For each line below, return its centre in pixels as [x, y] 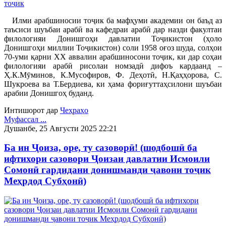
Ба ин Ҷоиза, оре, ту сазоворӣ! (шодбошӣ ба [101, 148]
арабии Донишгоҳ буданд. [49, 93]
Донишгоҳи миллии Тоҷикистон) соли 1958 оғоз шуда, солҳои [113, 47]
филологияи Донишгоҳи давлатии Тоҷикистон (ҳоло [113, 38]
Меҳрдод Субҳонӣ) [45, 181]
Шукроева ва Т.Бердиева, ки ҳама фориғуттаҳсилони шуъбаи [113, 84]
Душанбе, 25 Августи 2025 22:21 [61, 128]
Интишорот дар [31, 110]
